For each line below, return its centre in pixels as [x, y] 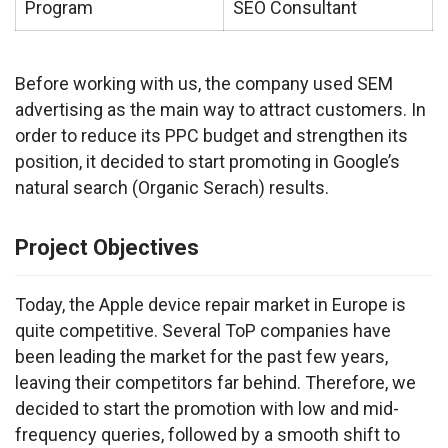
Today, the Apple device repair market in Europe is [210, 304]
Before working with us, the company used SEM [204, 83]
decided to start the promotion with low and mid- [207, 408]
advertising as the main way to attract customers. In [220, 109]
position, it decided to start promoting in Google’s [207, 161]
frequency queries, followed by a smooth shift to [207, 434]
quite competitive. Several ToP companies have [203, 330]
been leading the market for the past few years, [201, 356]
